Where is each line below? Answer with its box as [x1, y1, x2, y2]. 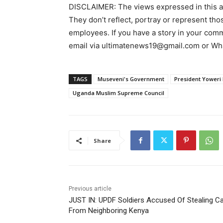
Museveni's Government [98, 75, 164, 83]
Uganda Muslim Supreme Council [73, 89, 164, 97]
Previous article [69, 185, 111, 193]
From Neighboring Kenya [69, 206, 149, 216]
